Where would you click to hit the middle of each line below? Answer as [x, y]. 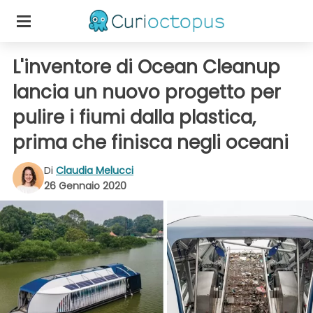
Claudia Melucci [95, 170]
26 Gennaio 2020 [85, 185]
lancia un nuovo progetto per [147, 92]
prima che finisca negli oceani [151, 143]
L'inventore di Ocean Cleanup [146, 67]
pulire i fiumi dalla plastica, [134, 117]
